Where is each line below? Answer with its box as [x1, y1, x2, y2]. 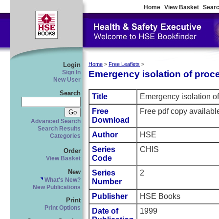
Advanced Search [31, 118, 81, 124]
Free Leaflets [109, 61, 140, 67]
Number [92, 177, 122, 186]
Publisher [92, 192, 128, 201]
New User [53, 77, 81, 83]
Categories [50, 132, 81, 139]
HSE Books [140, 192, 180, 201]
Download [92, 116, 130, 125]
